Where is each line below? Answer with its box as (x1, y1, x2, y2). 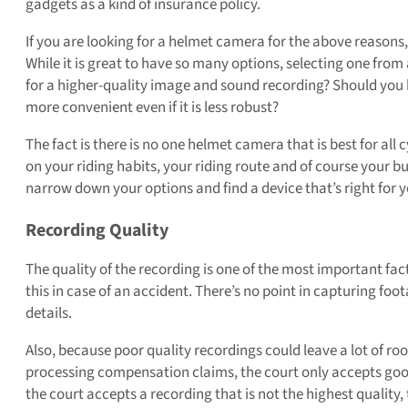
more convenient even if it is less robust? (25, 97, 279, 119)
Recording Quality (25, 218, 168, 244)
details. (25, 302, 72, 325)
